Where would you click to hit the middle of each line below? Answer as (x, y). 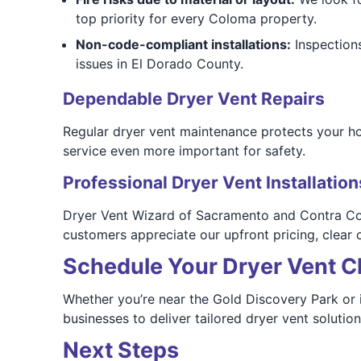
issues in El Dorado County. (159, 64)
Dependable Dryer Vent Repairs (193, 99)
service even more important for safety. (184, 151)
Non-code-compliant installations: (183, 44)
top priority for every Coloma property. (196, 19)
